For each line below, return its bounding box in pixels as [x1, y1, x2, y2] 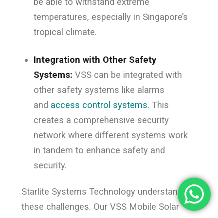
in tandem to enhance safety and [33, 145, 165, 155]
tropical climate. [33, 26, 97, 37]
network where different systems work [33, 129, 188, 140]
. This [147, 99, 169, 110]
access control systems [50, 99, 147, 110]
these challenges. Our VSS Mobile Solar [21, 201, 179, 212]
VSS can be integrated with [72, 69, 182, 80]
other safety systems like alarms [33, 84, 164, 95]
